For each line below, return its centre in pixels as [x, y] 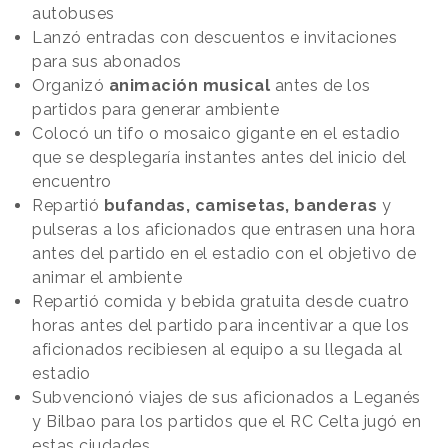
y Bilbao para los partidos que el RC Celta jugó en [226, 422]
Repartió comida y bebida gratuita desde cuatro [220, 302]
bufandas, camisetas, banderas [240, 206]
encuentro [72, 182]
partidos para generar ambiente [155, 110]
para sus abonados [107, 62]
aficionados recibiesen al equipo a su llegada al [217, 350]
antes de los [320, 86]
